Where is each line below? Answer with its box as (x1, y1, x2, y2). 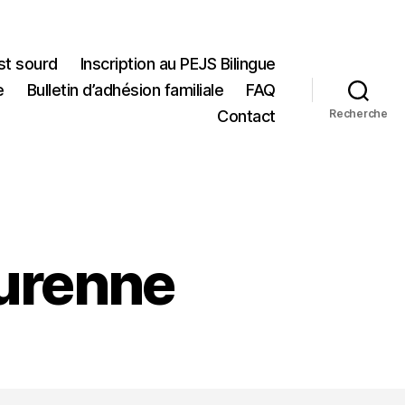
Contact (217, 106, 276, 126)
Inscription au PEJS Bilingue (80, 53, 276, 73)
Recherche (329, 107, 388, 120)
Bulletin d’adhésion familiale (26, 80, 224, 99)
